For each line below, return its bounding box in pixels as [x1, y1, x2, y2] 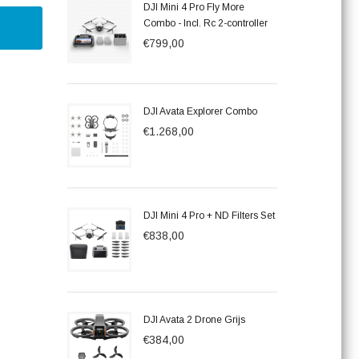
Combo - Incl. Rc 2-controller [143, 18, 268, 29]
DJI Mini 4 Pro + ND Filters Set [143, 210, 275, 221]
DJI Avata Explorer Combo [143, 106, 257, 117]
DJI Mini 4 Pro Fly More [143, 2, 244, 13]
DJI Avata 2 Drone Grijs [143, 314, 245, 325]
